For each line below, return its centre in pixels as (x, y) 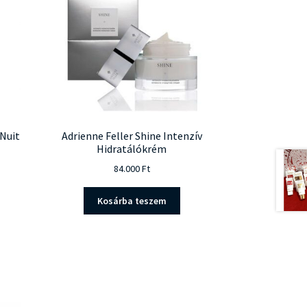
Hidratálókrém (132, 148)
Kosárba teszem (132, 201)
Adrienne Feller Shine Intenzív (132, 135)
